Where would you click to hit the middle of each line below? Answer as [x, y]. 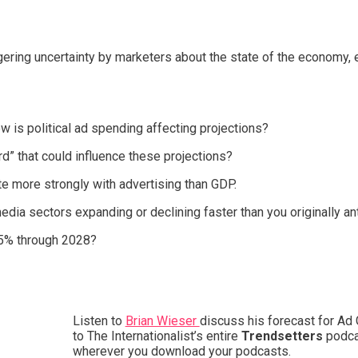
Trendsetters [282, 336]
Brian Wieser [162, 320]
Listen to [99, 320]
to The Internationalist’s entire [157, 336]
